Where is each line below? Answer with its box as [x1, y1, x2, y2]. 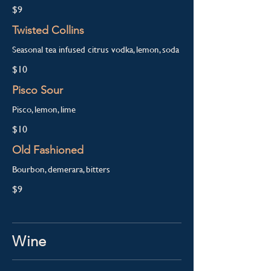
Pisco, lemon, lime [12, 103, 76, 116]
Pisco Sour [12, 83, 63, 97]
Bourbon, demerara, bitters [12, 163, 110, 175]
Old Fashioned [12, 143, 83, 157]
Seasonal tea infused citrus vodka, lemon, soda [12, 43, 179, 56]
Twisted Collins [12, 24, 84, 37]
